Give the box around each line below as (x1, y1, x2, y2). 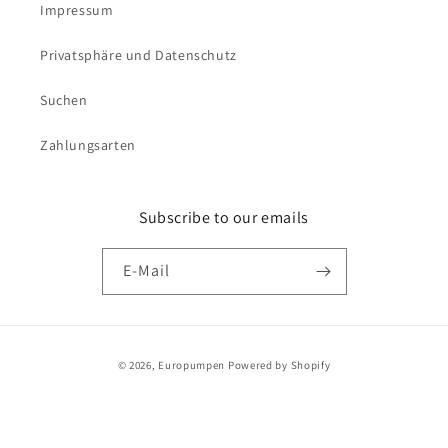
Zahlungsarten (40, 136, 136, 154)
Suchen (40, 91, 88, 109)
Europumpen (158, 358, 226, 372)
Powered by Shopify (227, 358, 331, 372)
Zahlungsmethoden (223, 344, 354, 363)
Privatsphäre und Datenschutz (40, 46, 237, 64)
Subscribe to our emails (139, 207, 309, 228)
